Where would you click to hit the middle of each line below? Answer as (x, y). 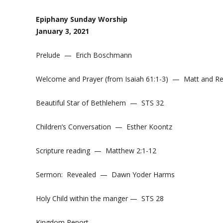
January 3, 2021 (62, 31)
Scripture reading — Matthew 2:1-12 (96, 151)
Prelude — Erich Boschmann (84, 55)
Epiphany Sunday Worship (82, 19)
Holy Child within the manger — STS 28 (100, 198)
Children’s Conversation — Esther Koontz (104, 127)
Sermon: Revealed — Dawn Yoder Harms (105, 174)
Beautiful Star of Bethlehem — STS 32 (100, 103)
